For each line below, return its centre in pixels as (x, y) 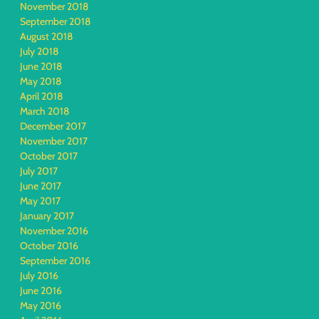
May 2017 (40, 201)
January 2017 (47, 216)
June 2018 (41, 66)
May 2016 (41, 305)
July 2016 (39, 276)
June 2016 (41, 291)
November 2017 (54, 141)
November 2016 (54, 231)
